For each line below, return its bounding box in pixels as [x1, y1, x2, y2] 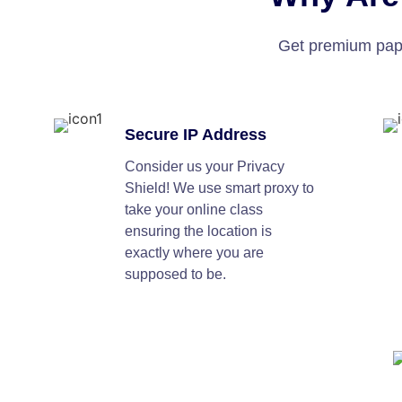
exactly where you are [125, 245, 265, 260]
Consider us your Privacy [125, 159, 285, 174]
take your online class [125, 202, 264, 217]
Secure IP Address [125, 126, 267, 144]
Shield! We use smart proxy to [125, 180, 315, 196]
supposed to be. [125, 267, 227, 282]
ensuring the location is [125, 223, 273, 239]
